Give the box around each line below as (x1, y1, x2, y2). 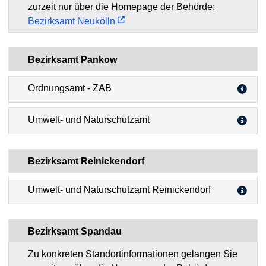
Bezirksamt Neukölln (28, 15, 115, 26)
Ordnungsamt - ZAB (28, 83, 112, 93)
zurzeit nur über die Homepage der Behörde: (28, 1, 215, 12)
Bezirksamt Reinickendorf (28, 156, 144, 166)
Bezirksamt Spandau (28, 226, 122, 236)
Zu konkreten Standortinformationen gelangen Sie (28, 248, 237, 259)
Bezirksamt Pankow (28, 54, 117, 65)
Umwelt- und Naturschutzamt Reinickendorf (28, 184, 211, 195)
